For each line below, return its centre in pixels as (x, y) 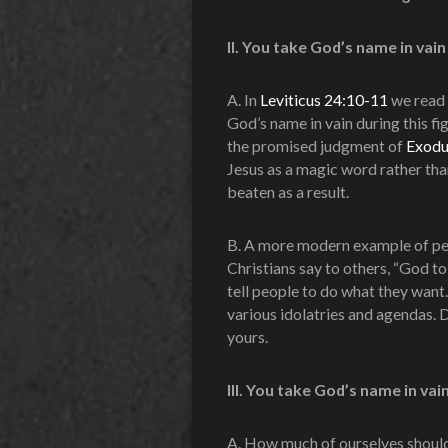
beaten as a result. (288, 191)
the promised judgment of (316, 145)
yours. (247, 336)
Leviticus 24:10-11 (324, 99)
